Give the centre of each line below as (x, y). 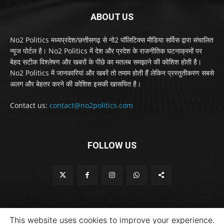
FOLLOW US (112, 145)
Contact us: (30, 105)
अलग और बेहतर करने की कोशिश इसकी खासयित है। (75, 83)
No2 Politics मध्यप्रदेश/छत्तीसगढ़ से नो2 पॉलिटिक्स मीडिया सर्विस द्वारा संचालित (112, 39)
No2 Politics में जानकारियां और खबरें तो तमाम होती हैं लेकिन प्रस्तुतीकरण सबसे (112, 72)
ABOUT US (112, 16)
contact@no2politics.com (91, 105)
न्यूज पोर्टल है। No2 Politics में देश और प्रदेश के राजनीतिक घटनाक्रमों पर (106, 50)
